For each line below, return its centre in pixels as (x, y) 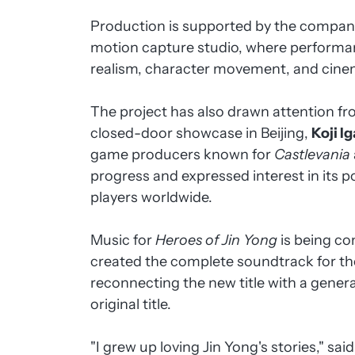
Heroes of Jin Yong (217, 240)
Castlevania (313, 155)
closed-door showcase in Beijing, (201, 133)
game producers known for (183, 155)
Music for (123, 240)
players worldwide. (152, 197)
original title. (131, 304)
